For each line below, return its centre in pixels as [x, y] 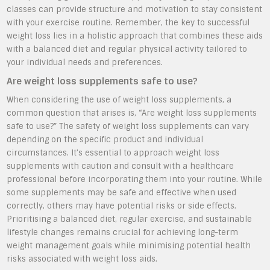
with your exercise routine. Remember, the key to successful [128, 23]
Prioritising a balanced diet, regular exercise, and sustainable [130, 219]
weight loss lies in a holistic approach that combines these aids [135, 36]
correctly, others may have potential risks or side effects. [122, 206]
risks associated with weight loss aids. [82, 259]
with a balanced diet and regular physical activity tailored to [127, 49]
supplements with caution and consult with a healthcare [121, 166]
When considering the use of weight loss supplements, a [119, 100]
